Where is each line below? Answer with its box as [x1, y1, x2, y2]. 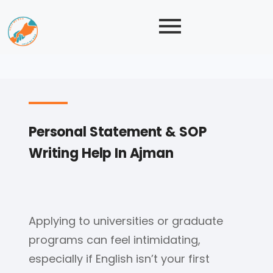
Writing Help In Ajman [29, 144, 174, 163]
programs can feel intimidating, [29, 232, 200, 248]
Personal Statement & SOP [29, 122, 207, 142]
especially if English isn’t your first [29, 251, 210, 267]
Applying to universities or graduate [29, 213, 223, 229]
